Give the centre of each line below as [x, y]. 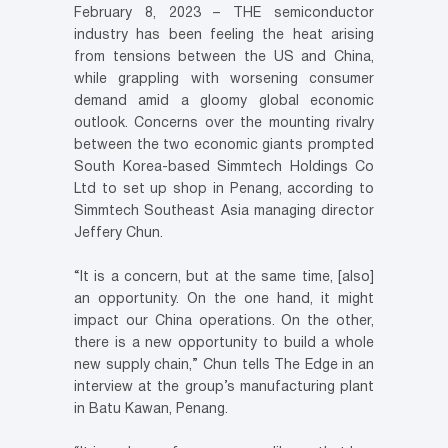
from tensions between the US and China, [224, 58]
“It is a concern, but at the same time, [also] [224, 278]
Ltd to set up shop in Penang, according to [224, 190]
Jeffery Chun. [118, 234]
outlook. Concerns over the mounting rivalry [224, 124]
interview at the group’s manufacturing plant [224, 388]
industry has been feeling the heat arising [224, 36]
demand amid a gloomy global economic [224, 102]
